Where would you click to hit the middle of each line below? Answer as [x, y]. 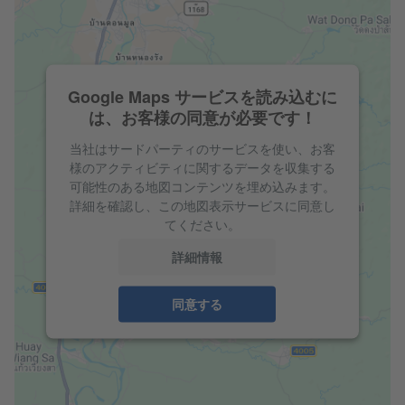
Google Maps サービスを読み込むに [202, 96]
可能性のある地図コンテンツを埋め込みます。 [202, 186]
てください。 [202, 224]
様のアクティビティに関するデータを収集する [202, 167]
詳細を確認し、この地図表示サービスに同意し [202, 205]
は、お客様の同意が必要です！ [202, 117]
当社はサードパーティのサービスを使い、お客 [202, 148]
